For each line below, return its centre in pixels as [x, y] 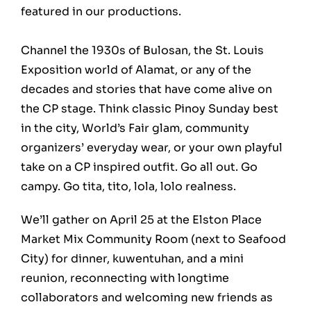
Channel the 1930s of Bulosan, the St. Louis [142, 50]
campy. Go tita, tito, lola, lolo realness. [128, 186]
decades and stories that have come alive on [146, 89]
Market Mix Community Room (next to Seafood [153, 239]
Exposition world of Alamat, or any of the [136, 69]
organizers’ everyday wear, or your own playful [152, 147]
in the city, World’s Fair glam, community [135, 128]
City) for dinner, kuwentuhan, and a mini [132, 258]
